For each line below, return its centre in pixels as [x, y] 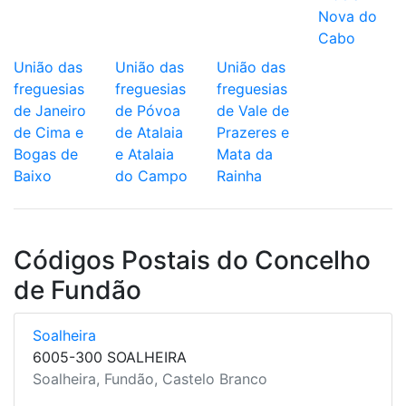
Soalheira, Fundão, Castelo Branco [150, 379]
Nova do [348, 16]
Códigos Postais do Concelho [192, 260]
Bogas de [46, 154]
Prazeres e [253, 132]
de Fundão [77, 290]
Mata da [245, 154]
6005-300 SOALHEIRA [110, 357]
